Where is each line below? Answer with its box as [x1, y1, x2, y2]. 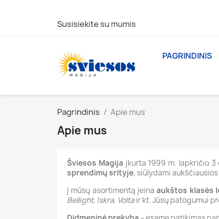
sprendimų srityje [67, 168, 133, 178]
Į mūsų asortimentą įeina [67, 185, 157, 196]
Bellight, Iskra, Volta [67, 195, 134, 205]
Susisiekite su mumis [57, 19, 136, 29]
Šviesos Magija [67, 158, 123, 168]
